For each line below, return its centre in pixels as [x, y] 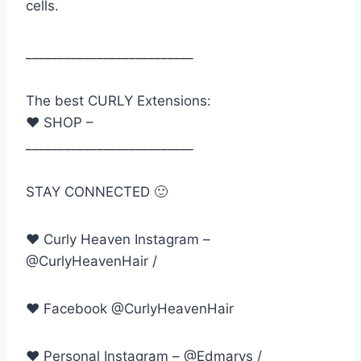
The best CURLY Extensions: [118, 101]
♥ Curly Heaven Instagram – [118, 240]
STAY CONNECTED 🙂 [97, 192]
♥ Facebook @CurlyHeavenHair [130, 309]
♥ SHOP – [60, 123]
